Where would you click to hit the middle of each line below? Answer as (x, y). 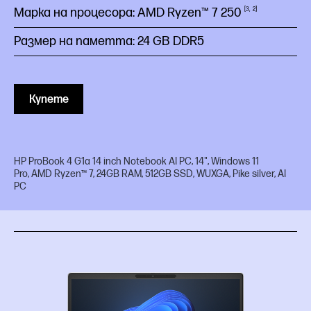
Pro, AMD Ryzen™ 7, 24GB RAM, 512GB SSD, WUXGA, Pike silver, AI (150, 174)
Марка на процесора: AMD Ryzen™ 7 (117, 13)
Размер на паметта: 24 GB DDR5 (109, 41)
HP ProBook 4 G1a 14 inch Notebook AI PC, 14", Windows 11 (136, 161)
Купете (49, 100)
